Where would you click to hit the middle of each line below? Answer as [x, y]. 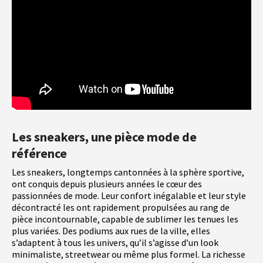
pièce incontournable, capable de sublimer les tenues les [125, 219]
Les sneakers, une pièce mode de [104, 137]
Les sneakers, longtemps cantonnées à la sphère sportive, [128, 172]
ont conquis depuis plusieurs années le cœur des [107, 184]
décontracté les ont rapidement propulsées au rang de [121, 208]
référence [39, 154]
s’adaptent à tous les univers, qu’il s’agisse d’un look [115, 243]
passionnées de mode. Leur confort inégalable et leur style [129, 196]
